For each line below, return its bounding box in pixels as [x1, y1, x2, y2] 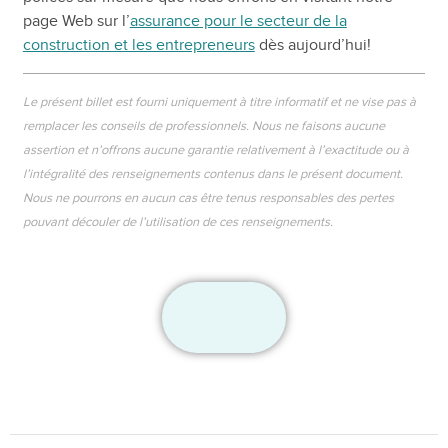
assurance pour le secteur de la [129, 10, 347, 31]
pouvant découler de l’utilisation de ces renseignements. [22, 213, 333, 230]
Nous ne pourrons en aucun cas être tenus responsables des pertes [22, 189, 394, 206]
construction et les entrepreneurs [22, 34, 255, 55]
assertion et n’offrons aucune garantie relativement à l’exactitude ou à [22, 141, 409, 158]
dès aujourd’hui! [254, 34, 371, 55]
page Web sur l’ [22, 10, 130, 31]
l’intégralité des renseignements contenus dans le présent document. [22, 165, 403, 182]
